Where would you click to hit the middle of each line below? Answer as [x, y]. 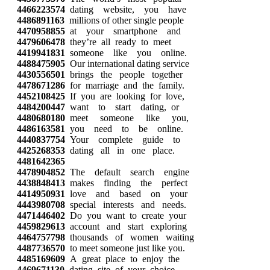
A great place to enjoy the [122, 259]
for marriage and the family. [125, 85]
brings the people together [124, 74]
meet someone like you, [127, 118]
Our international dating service [127, 64]
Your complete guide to [123, 140]
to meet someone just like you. [125, 248]
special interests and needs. [126, 205]
